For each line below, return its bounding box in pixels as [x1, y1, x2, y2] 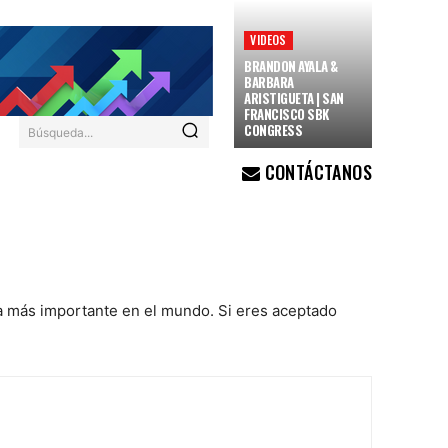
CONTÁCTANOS [260, 159, 372, 185]
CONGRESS [244, 120, 303, 140]
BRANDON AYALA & [244, 56, 338, 76]
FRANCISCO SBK [244, 104, 329, 124]
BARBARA [244, 72, 294, 92]
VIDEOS [250, 31, 287, 48]
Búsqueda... [28, 124, 94, 140]
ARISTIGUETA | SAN [244, 88, 344, 108]
